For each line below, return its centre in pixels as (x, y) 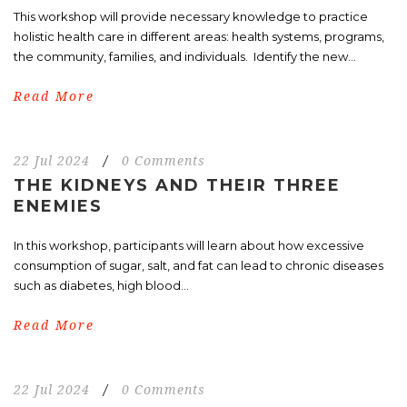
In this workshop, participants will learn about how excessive (189, 245)
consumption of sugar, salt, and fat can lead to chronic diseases (199, 265)
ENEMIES (58, 206)
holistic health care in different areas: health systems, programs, (199, 36)
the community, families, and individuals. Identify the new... (185, 56)
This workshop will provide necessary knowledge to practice (191, 16)
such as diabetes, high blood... (101, 285)
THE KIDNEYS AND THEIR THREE (177, 185)
